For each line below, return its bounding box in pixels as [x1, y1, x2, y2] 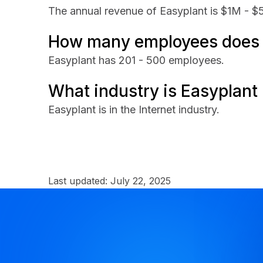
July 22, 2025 [110, 175, 171, 187]
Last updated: [48, 175, 110, 187]
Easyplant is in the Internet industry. [48, 103, 220, 116]
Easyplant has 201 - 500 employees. [48, 54, 224, 66]
